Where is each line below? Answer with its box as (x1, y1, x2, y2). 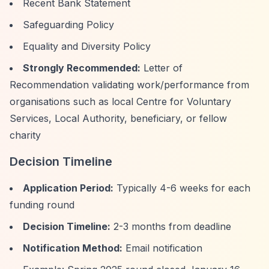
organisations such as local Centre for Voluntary (10, 95, 231, 107)
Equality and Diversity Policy (23, 40, 151, 52)
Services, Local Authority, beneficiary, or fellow (10, 112, 227, 124)
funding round (10, 199, 74, 211)
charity (10, 129, 41, 141)
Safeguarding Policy (23, 19, 114, 31)
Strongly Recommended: (23, 62, 141, 74)
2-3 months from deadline (110, 220, 231, 232)
